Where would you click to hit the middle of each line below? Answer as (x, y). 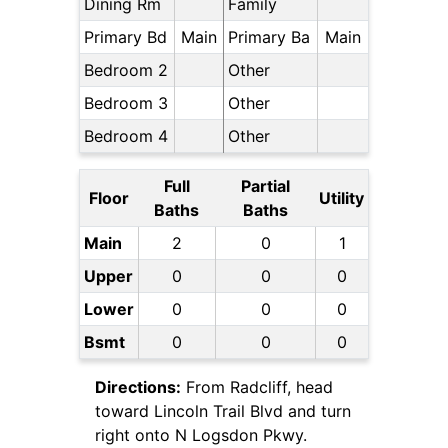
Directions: (138, 387)
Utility (341, 198)
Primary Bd (125, 37)
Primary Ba (269, 37)
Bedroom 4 (126, 136)
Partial (265, 186)
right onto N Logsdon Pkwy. (201, 435)
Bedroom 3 (126, 103)
